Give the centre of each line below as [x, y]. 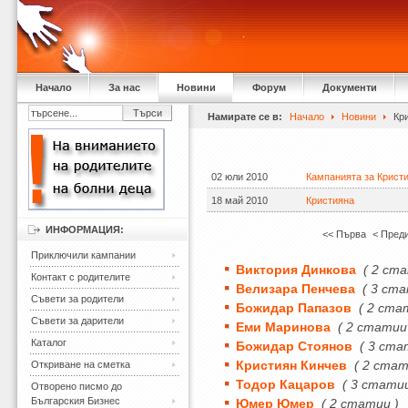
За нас [124, 87]
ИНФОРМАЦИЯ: [85, 229]
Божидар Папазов [294, 308]
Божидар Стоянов [295, 346]
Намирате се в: [245, 117]
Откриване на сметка [81, 364]
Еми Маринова [284, 327]
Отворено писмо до [76, 386]
